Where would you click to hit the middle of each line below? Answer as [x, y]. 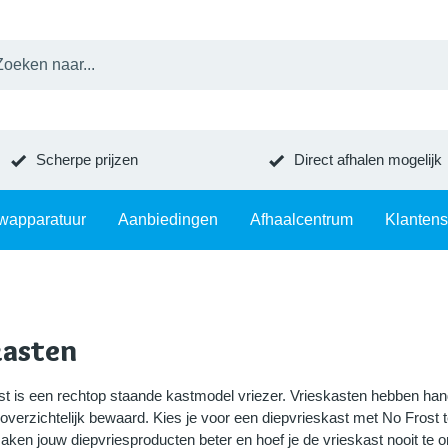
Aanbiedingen [168, 219]
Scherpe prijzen [87, 159]
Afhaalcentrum [301, 219]
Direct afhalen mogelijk [368, 159]
